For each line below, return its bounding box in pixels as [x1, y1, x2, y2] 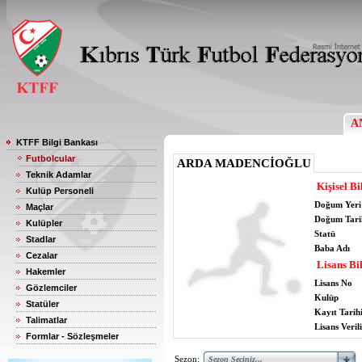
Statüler [26, 299, 59, 309]
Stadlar [26, 234, 56, 244]
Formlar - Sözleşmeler [26, 331, 119, 341]
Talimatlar [26, 315, 67, 325]
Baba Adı [314, 243, 350, 253]
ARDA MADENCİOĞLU [176, 157, 311, 170]
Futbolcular [26, 154, 75, 163]
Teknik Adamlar [26, 170, 91, 179]
